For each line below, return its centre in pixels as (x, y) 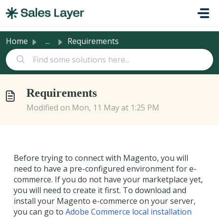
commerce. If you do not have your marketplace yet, (108, 179)
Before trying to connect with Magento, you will (101, 158)
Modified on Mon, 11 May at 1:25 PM (93, 108)
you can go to (40, 212)
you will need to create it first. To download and (100, 190)
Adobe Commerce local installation (129, 212)
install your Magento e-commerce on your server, (105, 201)
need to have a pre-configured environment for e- (105, 169)
